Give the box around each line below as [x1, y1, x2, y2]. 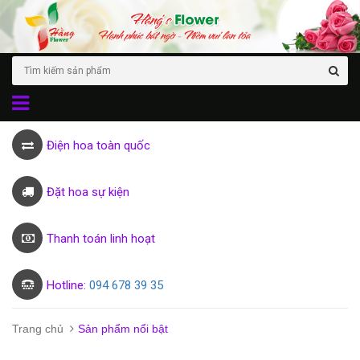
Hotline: [47, 278, 89, 293]
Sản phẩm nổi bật [78, 322, 168, 336]
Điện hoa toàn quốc [47, 138, 150, 153]
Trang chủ [12, 322, 63, 336]
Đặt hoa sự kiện [47, 185, 129, 200]
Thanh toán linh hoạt [47, 231, 155, 247]
